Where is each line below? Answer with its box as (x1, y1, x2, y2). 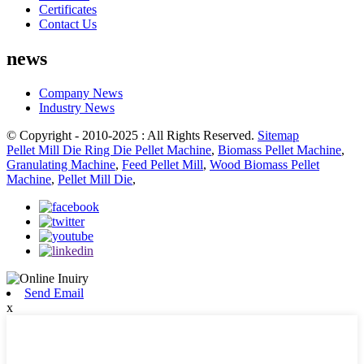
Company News (39, 85, 123, 100)
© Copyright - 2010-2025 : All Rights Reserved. (6, 128, 258, 142)
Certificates (39, 2, 97, 16)
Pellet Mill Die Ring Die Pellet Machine (6, 142, 211, 157)
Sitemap (258, 128, 299, 142)
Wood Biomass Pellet (210, 157, 319, 171)
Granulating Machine (6, 157, 115, 171)
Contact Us (39, 16, 97, 31)
